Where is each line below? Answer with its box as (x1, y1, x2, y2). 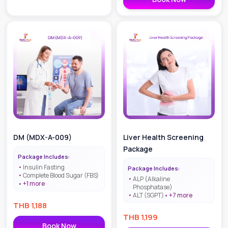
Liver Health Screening (123, 132, 204, 142)
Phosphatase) (133, 182, 173, 191)
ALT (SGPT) (133, 190, 164, 199)
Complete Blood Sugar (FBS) (23, 170, 99, 180)
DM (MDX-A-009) (13, 132, 72, 142)
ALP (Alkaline (133, 174, 170, 183)
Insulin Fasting (23, 162, 65, 172)
